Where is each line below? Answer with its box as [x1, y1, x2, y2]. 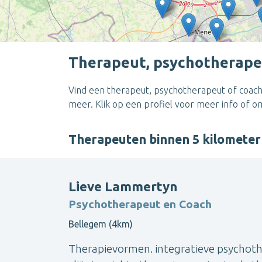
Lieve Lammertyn [68, 179, 177, 194]
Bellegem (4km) [68, 219, 133, 230]
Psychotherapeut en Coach [68, 198, 212, 211]
